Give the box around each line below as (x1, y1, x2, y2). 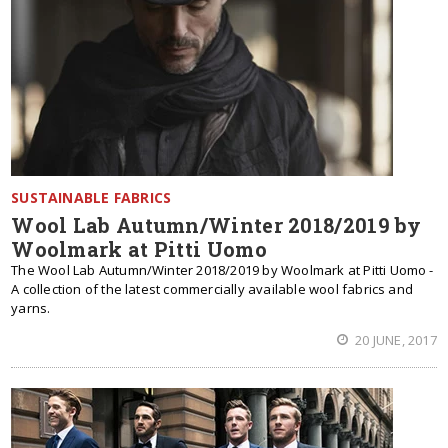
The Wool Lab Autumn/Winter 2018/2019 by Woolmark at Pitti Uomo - (11, 261, 434, 279)
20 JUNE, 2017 (352, 331, 437, 349)
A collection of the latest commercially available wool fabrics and (11, 280, 414, 298)
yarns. (11, 299, 51, 317)
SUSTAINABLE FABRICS (11, 188, 172, 207)
